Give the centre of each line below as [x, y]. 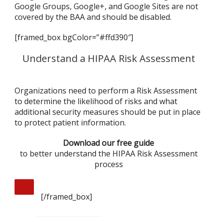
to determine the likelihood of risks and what [96, 101]
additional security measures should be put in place [108, 112]
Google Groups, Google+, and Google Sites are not [106, 6]
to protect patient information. [70, 123]
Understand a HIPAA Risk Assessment [108, 58]
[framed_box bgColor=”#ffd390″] [74, 37]
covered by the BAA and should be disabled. [93, 17]
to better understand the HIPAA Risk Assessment [108, 154]
